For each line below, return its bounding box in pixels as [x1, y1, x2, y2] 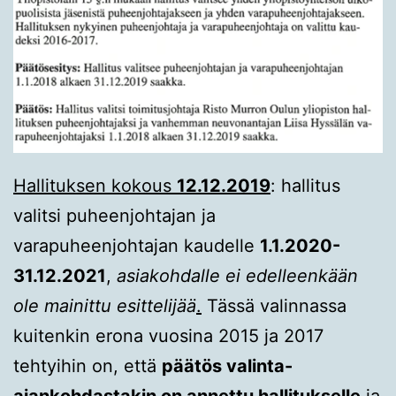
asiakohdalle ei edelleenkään [117, 264, 358, 286]
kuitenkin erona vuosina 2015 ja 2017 [13, 324, 324, 346]
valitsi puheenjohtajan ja [13, 204, 216, 226]
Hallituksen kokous [13, 174, 177, 196]
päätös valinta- [162, 354, 293, 377]
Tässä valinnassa [202, 294, 346, 316]
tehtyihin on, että [13, 354, 162, 377]
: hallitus [270, 174, 340, 196]
